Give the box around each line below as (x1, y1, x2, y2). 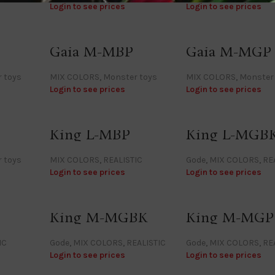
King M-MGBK (50, 208, 149, 228)
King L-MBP (50, 125, 131, 145)
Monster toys (103, 71, 158, 82)
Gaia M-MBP (50, 42, 134, 62)
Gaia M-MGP (185, 42, 271, 62)
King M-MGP (185, 208, 274, 228)
